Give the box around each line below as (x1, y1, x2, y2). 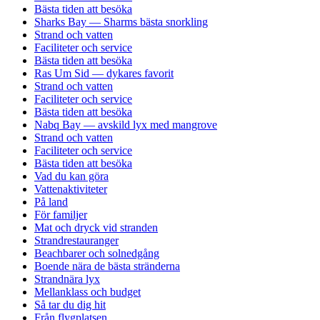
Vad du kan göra (34, 169, 109, 182)
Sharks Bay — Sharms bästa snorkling (34, 15, 208, 28)
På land (34, 195, 68, 208)
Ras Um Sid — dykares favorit (34, 66, 174, 79)
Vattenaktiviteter (34, 182, 107, 195)
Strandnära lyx (34, 272, 100, 285)
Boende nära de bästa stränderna (34, 259, 180, 272)
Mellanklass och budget (34, 285, 141, 298)
